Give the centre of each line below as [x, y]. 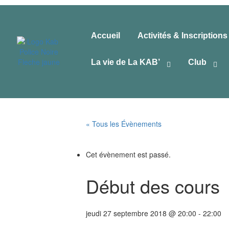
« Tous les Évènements [124, 124]
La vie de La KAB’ [126, 62]
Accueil [106, 36]
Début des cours [153, 186]
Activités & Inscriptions [183, 36]
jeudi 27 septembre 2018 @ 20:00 [141, 213]
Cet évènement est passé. [128, 154]
